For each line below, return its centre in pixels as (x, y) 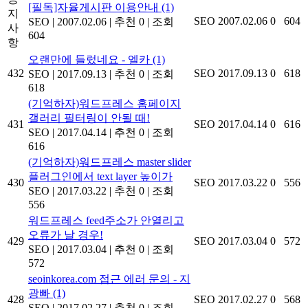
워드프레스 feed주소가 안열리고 (106, 220)
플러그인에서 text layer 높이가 (100, 176)
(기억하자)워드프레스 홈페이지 (104, 103)
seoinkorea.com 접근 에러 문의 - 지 (109, 278)
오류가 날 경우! (66, 234)
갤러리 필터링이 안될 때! (89, 118)
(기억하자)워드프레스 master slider (110, 162)
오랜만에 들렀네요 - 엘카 (90, 59)
